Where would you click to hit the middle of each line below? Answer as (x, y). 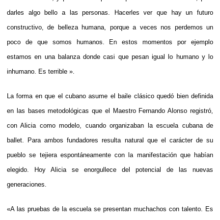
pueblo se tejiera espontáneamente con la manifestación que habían (110, 155)
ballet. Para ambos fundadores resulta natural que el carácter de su (110, 140)
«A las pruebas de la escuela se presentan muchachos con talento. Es (110, 209)
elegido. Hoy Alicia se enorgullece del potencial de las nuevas (110, 169)
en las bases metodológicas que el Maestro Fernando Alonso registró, (110, 110)
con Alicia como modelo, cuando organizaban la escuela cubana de (110, 125)
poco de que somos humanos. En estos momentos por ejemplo (110, 42)
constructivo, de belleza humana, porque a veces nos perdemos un (110, 27)
